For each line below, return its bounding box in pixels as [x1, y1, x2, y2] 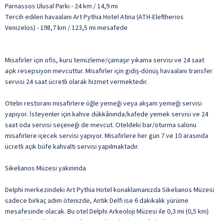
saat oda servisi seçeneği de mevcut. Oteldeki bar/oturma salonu [5, 120, 196, 130]
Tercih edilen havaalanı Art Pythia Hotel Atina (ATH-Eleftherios [5, 12, 184, 22]
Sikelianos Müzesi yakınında [5, 163, 86, 173]
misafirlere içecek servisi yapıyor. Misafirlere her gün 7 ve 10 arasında [5, 131, 208, 141]
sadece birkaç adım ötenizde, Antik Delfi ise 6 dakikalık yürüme [5, 195, 189, 206]
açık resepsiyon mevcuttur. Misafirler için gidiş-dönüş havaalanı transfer [5, 66, 213, 76]
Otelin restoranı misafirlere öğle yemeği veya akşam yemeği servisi [5, 98, 202, 109]
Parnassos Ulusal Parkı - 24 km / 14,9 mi [5, 1, 118, 11]
